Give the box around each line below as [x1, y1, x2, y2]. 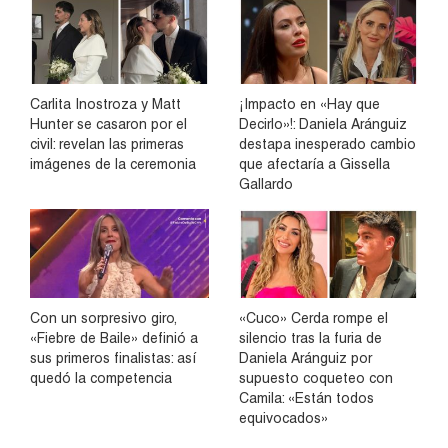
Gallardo [239, 176, 293, 193]
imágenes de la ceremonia [30, 156, 196, 173]
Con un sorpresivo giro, [30, 309, 177, 326]
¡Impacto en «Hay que [239, 96, 380, 113]
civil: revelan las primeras [30, 136, 184, 153]
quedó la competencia [30, 369, 172, 386]
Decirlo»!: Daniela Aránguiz [239, 116, 407, 133]
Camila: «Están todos [239, 389, 374, 406]
